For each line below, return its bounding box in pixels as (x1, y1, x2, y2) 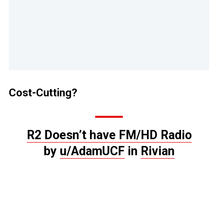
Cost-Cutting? (9, 87, 77, 99)
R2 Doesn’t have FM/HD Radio (26, 128, 192, 143)
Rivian (140, 144, 175, 159)
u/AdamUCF (59, 144, 125, 159)
